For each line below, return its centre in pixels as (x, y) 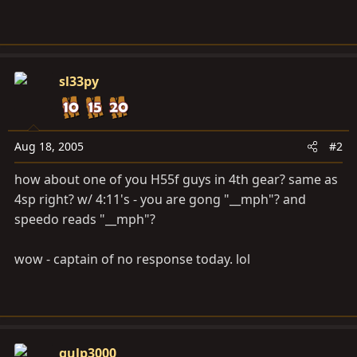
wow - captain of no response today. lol (132, 259)
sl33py (79, 81)
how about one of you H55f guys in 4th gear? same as (176, 179)
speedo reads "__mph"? (85, 219)
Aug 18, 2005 (49, 146)
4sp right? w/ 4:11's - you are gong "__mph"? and (160, 199)
